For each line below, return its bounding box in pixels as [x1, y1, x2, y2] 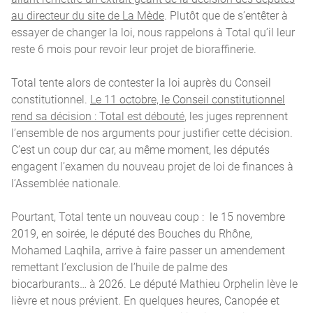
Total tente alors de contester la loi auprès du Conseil [11, 75, 271, 90]
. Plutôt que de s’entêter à [164, 8, 288, 23]
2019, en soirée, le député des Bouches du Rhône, [11, 226, 252, 241]
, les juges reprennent [184, 108, 288, 124]
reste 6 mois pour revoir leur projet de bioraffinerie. [11, 41, 256, 57]
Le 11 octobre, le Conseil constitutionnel [90, 92, 285, 107]
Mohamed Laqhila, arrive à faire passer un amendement [11, 242, 285, 258]
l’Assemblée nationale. [11, 175, 121, 191]
